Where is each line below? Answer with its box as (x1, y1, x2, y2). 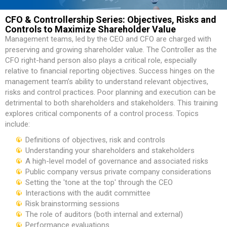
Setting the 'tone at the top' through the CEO (25, 178, 173, 187)
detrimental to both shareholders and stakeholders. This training (5, 98, 218, 107)
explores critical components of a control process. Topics (5, 109, 199, 118)
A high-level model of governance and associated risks (25, 157, 208, 166)
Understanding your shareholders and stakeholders (25, 146, 195, 155)
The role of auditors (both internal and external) (25, 210, 183, 219)
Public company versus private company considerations (25, 167, 211, 176)
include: (5, 120, 30, 129)
